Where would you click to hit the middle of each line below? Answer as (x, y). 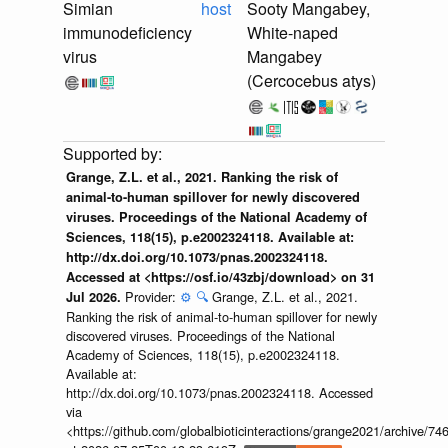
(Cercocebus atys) (311, 81)
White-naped (292, 33)
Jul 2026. (95, 297)
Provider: (152, 297)
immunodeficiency (127, 33)
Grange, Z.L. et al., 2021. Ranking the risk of (201, 177)
